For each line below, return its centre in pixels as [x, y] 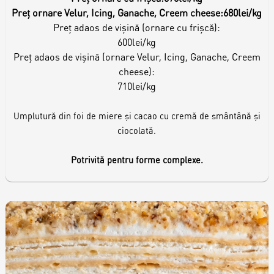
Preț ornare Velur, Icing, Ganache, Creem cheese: [118, 12]
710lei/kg [137, 86]
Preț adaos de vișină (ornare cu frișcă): [137, 27]
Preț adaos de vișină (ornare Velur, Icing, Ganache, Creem [137, 56]
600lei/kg [137, 42]
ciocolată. [137, 130]
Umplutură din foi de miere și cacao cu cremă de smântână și [137, 115]
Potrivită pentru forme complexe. [137, 159]
